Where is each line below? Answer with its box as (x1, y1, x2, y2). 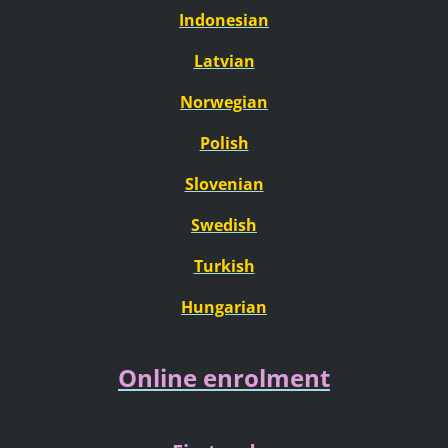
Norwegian (180, 91, 268, 114)
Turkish (193, 255, 255, 278)
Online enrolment (118, 360, 330, 394)
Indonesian (179, 9, 269, 32)
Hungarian (181, 296, 267, 318)
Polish (199, 132, 249, 155)
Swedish (191, 214, 257, 237)
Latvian (193, 50, 255, 73)
